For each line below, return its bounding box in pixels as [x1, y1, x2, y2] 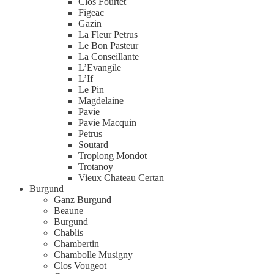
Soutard [78, 139, 108, 150]
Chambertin [54, 238, 99, 249]
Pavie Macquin [78, 117, 136, 128]
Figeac [78, 7, 104, 18]
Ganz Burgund [54, 194, 111, 205]
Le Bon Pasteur [78, 40, 138, 51]
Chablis [54, 227, 83, 238]
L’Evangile [78, 62, 121, 73]
